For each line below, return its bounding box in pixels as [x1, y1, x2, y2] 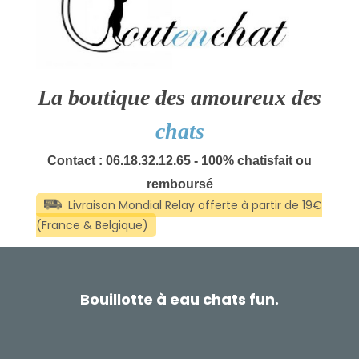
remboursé [146, 177, 213, 192]
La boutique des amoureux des [38, 85, 321, 111]
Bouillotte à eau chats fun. [80, 289, 279, 310]
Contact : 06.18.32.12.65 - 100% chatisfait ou [47, 154, 312, 168]
